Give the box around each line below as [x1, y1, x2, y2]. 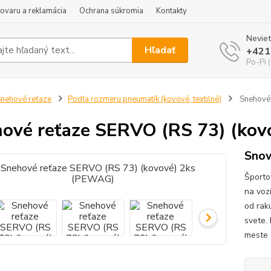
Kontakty [156, 5, 187, 16]
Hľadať [145, 43, 176, 57]
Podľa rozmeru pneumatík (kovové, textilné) [67, 94, 221, 105]
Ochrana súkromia [79, 5, 143, 16]
